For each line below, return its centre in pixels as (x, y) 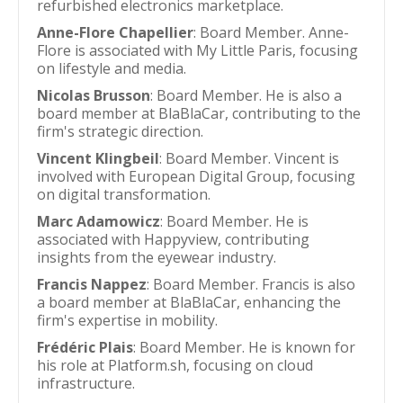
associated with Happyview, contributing (173, 239)
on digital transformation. (124, 194)
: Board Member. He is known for (244, 347)
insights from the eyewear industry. (157, 257)
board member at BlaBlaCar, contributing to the (199, 113)
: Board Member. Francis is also (251, 284)
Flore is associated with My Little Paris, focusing (197, 50)
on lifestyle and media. (112, 68)
